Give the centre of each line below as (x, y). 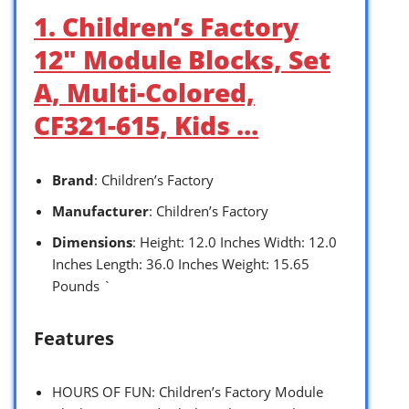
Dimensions (92, 241)
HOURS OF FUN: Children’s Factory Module (188, 391)
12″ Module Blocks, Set (182, 59)
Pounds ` (82, 285)
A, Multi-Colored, (144, 92)
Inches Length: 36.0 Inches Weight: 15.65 (181, 263)
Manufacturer (100, 210)
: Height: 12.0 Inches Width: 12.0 (235, 241)
